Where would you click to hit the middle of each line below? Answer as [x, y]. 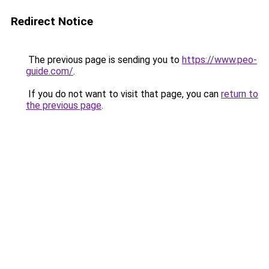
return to [240, 94]
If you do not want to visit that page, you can [123, 94]
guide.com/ [50, 71]
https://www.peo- [219, 60]
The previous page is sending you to [104, 60]
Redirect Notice [52, 21]
